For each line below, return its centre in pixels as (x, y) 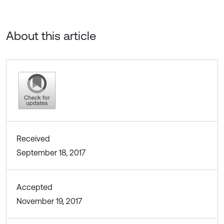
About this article (51, 36)
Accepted (34, 187)
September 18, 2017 (51, 153)
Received (33, 139)
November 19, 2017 (49, 201)
